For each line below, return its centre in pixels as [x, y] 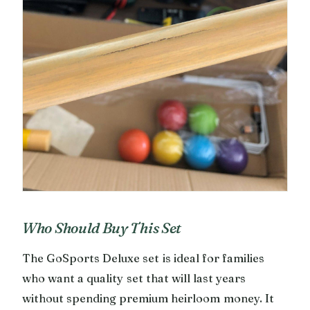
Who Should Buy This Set [102, 227]
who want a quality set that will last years [134, 278]
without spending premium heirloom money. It [148, 298]
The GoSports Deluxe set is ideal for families [144, 258]
